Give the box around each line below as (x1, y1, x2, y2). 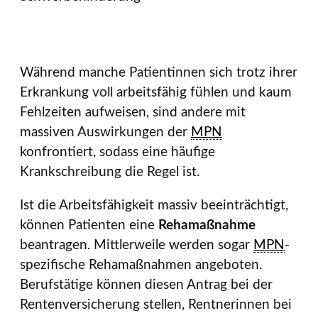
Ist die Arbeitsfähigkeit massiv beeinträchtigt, (20, 199, 288, 212)
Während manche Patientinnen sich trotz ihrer (20, 66, 297, 79)
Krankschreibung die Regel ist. (20, 165, 199, 179)
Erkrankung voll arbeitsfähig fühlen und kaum (20, 86, 292, 99)
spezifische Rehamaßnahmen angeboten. (20, 258, 262, 272)
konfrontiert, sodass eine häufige (20, 146, 215, 159)
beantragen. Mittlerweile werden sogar (20, 238, 253, 252)
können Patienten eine (20, 219, 158, 232)
